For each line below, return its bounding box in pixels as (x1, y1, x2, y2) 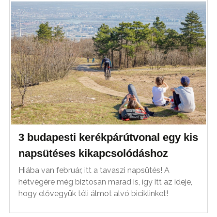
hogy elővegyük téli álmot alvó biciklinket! (18, 189, 169, 199)
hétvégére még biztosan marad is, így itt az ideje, (18, 177, 193, 187)
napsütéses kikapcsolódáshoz (18, 147, 169, 160)
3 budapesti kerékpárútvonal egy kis (18, 131, 199, 144)
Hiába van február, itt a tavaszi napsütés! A (18, 166, 170, 175)
